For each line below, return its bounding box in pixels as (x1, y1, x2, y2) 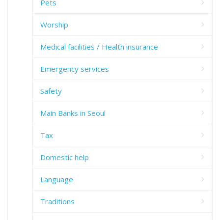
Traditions (40, 196, 75, 206)
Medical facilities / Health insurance (40, 41, 158, 52)
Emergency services (40, 63, 109, 74)
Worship (40, 19, 68, 29)
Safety (40, 85, 62, 96)
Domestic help (40, 152, 89, 162)
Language (40, 174, 73, 184)
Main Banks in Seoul (40, 108, 106, 118)
